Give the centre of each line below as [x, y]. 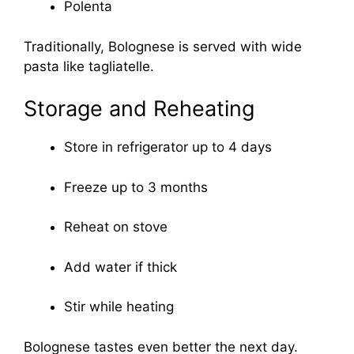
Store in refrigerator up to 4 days [168, 147]
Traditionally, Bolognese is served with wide [163, 46]
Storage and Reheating [139, 109]
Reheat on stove [116, 227]
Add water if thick [121, 267]
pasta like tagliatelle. [89, 66]
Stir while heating [119, 307]
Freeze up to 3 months [136, 187]
